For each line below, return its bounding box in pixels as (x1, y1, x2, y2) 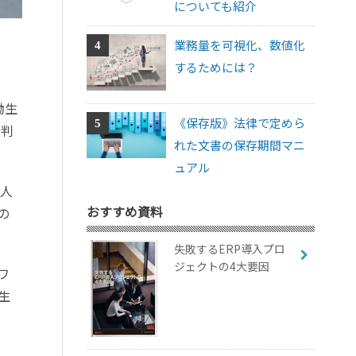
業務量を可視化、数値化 (174, 37, 306, 54)
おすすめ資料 (86, 201, 163, 221)
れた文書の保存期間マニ (174, 136, 306, 153)
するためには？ (174, 59, 258, 76)
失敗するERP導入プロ (174, 240, 286, 257)
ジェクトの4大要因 (174, 257, 270, 274)
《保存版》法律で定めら (174, 114, 306, 131)
